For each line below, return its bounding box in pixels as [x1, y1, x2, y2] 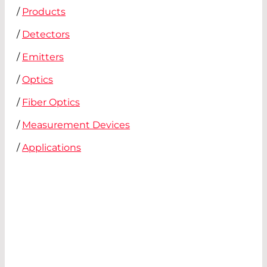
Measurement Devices [22, 119, 130, 131]
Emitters [22, 51, 64, 63]
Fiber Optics [22, 96, 80, 108]
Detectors [22, 28, 70, 40]
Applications [22, 141, 81, 153]
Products [22, 5, 66, 17]
